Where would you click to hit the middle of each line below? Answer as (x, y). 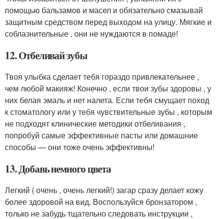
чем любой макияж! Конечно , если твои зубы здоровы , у (108, 88)
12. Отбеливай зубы (46, 55)
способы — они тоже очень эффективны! (80, 147)
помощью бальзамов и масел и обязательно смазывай (104, 10)
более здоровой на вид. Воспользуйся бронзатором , (101, 202)
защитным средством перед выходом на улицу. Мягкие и (108, 22)
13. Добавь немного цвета (58, 169)
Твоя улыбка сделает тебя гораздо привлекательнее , (102, 77)
